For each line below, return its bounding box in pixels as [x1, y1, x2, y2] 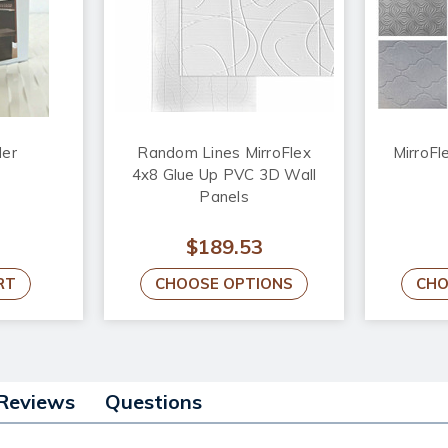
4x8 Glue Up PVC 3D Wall [131, 165, 317, 185]
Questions [105, 389, 202, 415]
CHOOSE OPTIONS [155, 274, 293, 294]
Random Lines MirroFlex [137, 143, 311, 163]
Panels [199, 187, 249, 207]
